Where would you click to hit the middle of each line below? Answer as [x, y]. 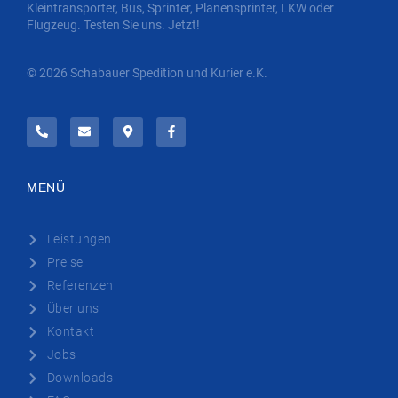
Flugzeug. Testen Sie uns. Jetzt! [113, 25]
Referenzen [80, 286]
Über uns [73, 309]
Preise [65, 263]
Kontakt [70, 332]
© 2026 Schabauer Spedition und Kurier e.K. [147, 72]
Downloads [80, 378]
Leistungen [79, 239]
